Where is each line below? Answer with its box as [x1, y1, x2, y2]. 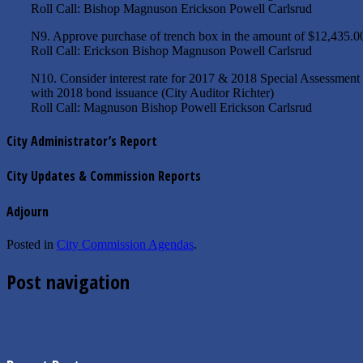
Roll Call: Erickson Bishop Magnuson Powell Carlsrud [31, 43, 312, 58]
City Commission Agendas [57, 237, 194, 251]
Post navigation [6, 267, 130, 295]
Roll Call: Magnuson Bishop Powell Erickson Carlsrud [31, 100, 312, 114]
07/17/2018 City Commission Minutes [6, 325, 205, 340]
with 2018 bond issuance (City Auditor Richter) [31, 85, 274, 100]
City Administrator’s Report [6, 132, 157, 151]
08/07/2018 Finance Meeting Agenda [19, 310, 213, 325]
